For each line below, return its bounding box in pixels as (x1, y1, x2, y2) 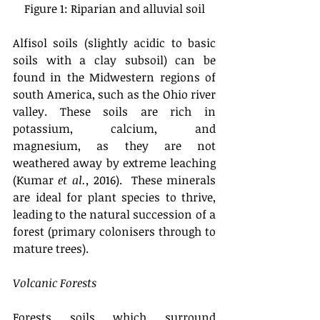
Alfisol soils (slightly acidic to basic (13, 34, 216, 51)
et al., (58, 171, 89, 188)
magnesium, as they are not (13, 137, 216, 154)
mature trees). (13, 240, 91, 256)
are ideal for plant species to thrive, (13, 189, 216, 205)
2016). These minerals (89, 171, 216, 188)
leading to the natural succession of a (13, 206, 216, 222)
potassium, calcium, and (13, 120, 216, 136)
